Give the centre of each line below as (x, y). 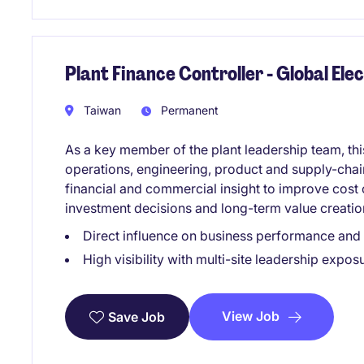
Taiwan (101, 110)
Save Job (136, 317)
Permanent (188, 110)
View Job (251, 316)
